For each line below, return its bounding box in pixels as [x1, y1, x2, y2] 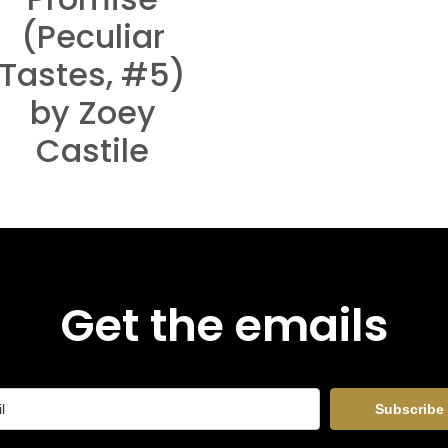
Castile [36, 128, 150, 174]
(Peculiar [20, 14, 165, 60]
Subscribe [375, 401, 444, 418]
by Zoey [29, 90, 156, 136]
